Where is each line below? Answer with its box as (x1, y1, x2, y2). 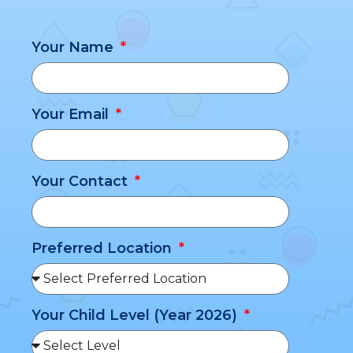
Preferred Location (32, 239, 176, 257)
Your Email (32, 105, 113, 123)
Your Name (32, 38, 117, 56)
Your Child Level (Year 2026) (32, 306, 241, 324)
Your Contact (32, 172, 132, 190)
